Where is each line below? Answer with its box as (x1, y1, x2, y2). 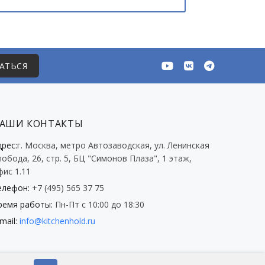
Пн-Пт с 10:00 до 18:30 (52, 199, 144, 211)
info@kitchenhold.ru (19, 215, 95, 227)
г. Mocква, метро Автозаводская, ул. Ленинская (17, 140, 209, 151)
